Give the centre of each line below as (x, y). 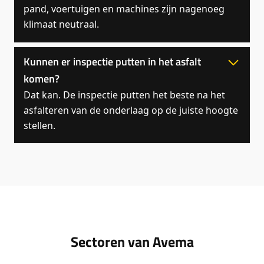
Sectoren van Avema (132, 242)
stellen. (39, 125)
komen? (42, 78)
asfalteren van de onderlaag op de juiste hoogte (131, 110)
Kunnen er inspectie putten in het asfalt (112, 61)
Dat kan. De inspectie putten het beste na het (124, 95)
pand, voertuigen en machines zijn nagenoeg (124, 9)
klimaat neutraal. (61, 24)
